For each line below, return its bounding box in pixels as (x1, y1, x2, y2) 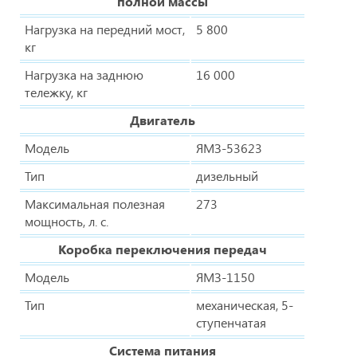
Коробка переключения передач (57, 240, 267, 257)
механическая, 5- (196, 296, 293, 313)
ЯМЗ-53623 (196, 139, 262, 156)
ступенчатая (196, 313, 266, 331)
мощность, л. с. (25, 212, 108, 229)
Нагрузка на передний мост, (25, 20, 185, 37)
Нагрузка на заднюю (25, 65, 143, 83)
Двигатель (129, 111, 195, 128)
